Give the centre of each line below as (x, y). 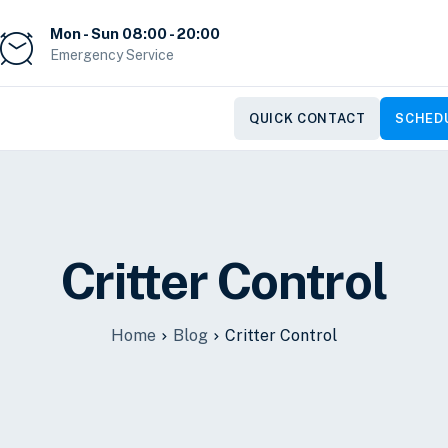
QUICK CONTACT (307, 118)
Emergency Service (112, 54)
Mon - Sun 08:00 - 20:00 (135, 33)
